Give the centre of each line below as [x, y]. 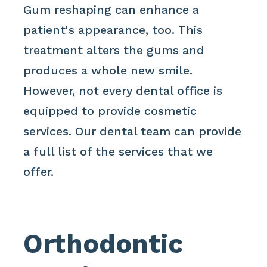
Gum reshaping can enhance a [111, 10]
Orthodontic [103, 243]
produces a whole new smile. [108, 70]
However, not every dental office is [123, 91]
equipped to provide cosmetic [110, 111]
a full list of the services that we [118, 151]
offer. [39, 172]
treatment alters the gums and [114, 50]
